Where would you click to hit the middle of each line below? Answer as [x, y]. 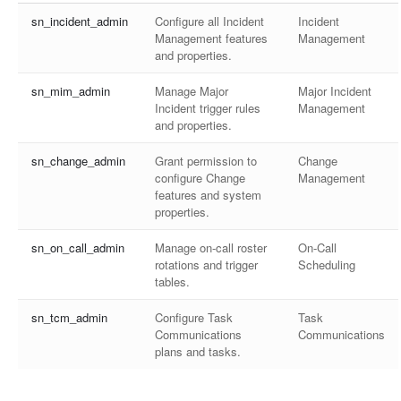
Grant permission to [206, 161]
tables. [172, 282]
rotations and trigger [206, 264]
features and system [208, 195]
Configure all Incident [209, 21]
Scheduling [327, 264]
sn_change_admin [78, 161]
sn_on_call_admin [78, 247]
